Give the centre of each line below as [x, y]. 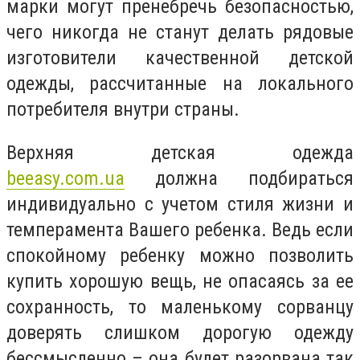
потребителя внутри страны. [123, 109]
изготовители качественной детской [180, 58]
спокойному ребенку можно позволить [180, 255]
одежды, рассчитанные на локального [180, 84]
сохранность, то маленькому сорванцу [180, 307]
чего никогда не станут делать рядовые [180, 32]
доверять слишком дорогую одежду [180, 332]
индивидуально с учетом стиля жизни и [180, 204]
